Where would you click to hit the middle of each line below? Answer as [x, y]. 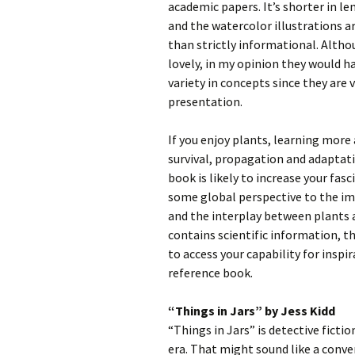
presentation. [205, 101]
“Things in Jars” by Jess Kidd [252, 311]
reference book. [210, 273]
